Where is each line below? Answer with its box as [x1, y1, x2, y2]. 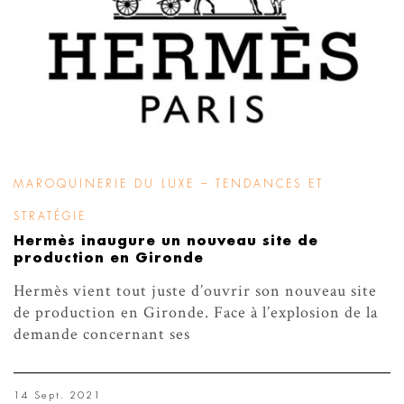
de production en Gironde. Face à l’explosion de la [14, 301, 378, 323]
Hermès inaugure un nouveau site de [14, 234, 318, 248]
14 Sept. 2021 [14, 390, 102, 400]
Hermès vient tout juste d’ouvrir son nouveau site [14, 280, 377, 301]
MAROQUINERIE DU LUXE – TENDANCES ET [14, 178, 324, 189]
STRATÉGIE [14, 210, 87, 222]
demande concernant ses [14, 323, 190, 344]
